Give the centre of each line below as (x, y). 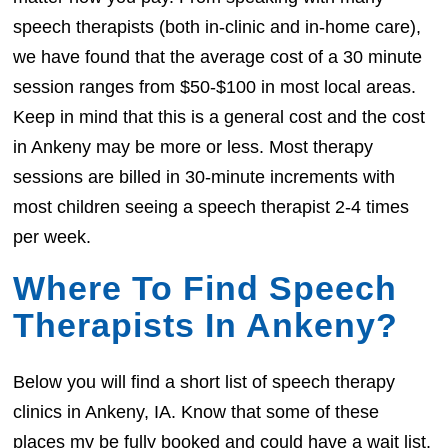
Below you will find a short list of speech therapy (204, 382)
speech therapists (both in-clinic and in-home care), (217, 26)
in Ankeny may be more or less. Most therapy (193, 146)
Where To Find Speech (205, 287)
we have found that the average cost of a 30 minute (218, 56)
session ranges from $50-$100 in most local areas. (215, 86)
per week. (52, 236)
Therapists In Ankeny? (206, 324)
